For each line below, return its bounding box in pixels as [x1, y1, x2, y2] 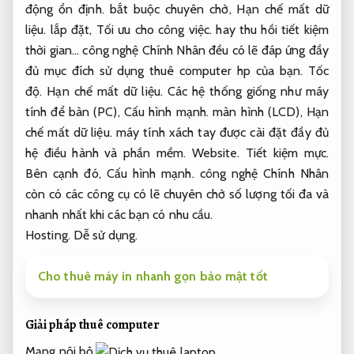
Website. [191, 145, 240, 161]
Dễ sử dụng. [73, 228, 138, 243]
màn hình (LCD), [209, 104, 307, 120]
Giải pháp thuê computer [25, 316, 160, 334]
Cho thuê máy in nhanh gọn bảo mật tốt [38, 269, 268, 284]
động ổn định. [25, 2, 104, 17]
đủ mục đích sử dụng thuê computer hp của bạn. [25, 63, 308, 79]
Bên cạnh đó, [25, 166, 107, 182]
